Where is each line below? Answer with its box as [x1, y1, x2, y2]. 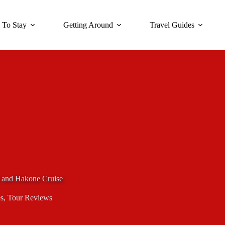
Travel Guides [150, 21, 195, 29]
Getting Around [63, 21, 114, 29]
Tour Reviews [7, 193, 52, 202]
